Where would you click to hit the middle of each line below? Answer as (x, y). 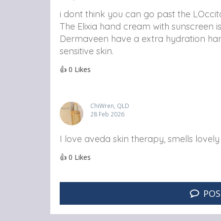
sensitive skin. (87, 51)
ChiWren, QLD (110, 105)
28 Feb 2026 (107, 114)
